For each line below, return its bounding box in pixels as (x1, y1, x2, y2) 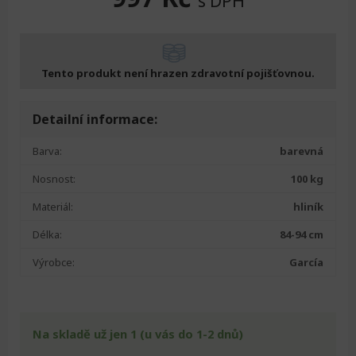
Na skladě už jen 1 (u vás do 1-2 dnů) (33, 325, 243, 342)
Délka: (33, 227, 62, 242)
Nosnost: (33, 172, 75, 186)
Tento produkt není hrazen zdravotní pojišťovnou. (41, 66, 315, 80)
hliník (293, 199, 323, 214)
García (289, 255, 323, 269)
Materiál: (33, 199, 73, 214)
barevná (280, 144, 323, 158)
